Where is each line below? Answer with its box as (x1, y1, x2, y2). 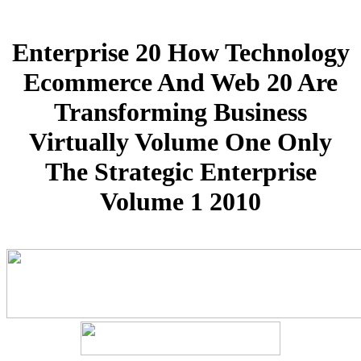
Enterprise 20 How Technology (11, 38, 350, 68)
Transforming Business (54, 98, 307, 127)
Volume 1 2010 (100, 187, 261, 217)
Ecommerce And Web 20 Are (23, 68, 338, 98)
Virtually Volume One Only (29, 127, 332, 157)
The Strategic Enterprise (44, 157, 317, 187)
